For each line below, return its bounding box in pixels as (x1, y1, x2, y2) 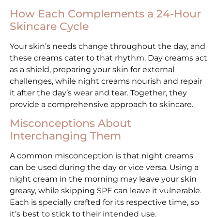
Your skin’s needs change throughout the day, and (10, 41, 205, 51)
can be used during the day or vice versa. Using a (10, 162, 199, 172)
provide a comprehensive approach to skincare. (10, 99, 193, 109)
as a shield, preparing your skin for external (10, 64, 174, 74)
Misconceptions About (10, 116, 131, 130)
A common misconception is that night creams (10, 151, 193, 160)
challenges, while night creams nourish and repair (10, 76, 202, 86)
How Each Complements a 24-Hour (10, 7, 201, 20)
